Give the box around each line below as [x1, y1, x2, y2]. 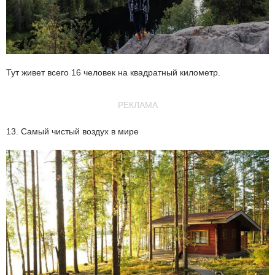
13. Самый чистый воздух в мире [6, 126, 139, 137]
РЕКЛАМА [117, 100, 158, 110]
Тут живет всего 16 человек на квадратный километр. [6, 68, 220, 78]
